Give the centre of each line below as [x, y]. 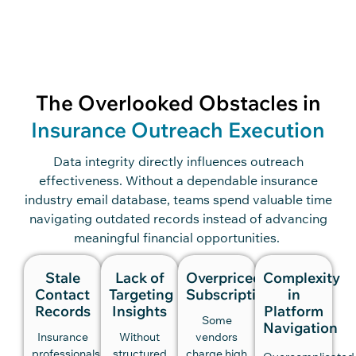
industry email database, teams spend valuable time [178, 199]
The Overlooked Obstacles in [178, 103]
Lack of [139, 277]
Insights [139, 311]
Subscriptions [233, 294]
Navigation [300, 327]
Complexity [302, 277]
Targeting [141, 294]
